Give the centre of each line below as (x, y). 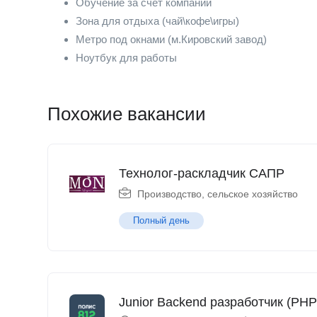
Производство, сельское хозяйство (218, 194)
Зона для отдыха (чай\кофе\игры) (157, 21)
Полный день (161, 220)
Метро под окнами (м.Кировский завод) (171, 39)
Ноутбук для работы (126, 58)
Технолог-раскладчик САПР (202, 173)
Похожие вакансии (127, 114)
